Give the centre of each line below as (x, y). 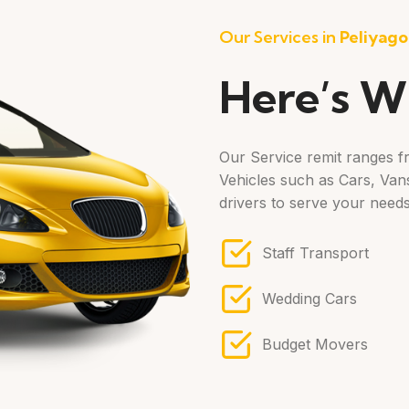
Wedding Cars (309, 299)
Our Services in (279, 37)
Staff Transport (315, 253)
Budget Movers (315, 344)
